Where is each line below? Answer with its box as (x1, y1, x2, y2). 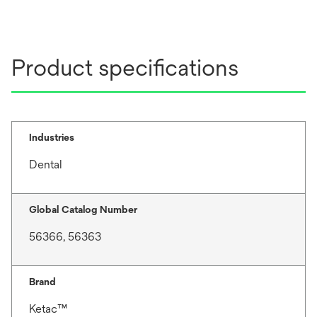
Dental (29, 157, 62, 171)
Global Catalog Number (29, 203, 137, 215)
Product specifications (11, 54, 238, 81)
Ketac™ (29, 301, 67, 316)
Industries (29, 131, 74, 143)
